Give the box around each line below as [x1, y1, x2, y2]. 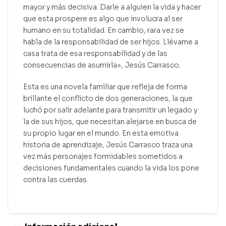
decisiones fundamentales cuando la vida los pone [23, 163, 199, 173]
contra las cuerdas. [23, 175, 88, 185]
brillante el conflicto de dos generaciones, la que [23, 94, 193, 103]
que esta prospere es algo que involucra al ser [23, 14, 183, 24]
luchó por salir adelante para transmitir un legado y [23, 105, 197, 115]
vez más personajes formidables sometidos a [23, 152, 183, 161]
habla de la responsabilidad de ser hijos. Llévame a [23, 37, 198, 47]
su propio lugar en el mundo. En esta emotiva [23, 129, 179, 138]
